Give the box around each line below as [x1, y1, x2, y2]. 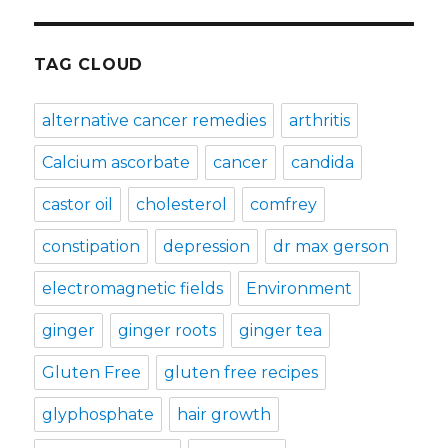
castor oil [42, 194, 114, 214]
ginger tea [239, 320, 323, 340]
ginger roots [118, 320, 217, 340]
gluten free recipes [164, 362, 319, 382]
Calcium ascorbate [42, 152, 191, 172]
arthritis [289, 110, 351, 130]
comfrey [250, 194, 318, 214]
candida [291, 152, 355, 172]
